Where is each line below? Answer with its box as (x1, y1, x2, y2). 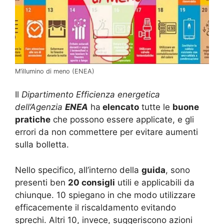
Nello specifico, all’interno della (15, 164, 141, 175)
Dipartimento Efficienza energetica (21, 89, 160, 100)
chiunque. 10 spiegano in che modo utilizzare (15, 189, 195, 200)
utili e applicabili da (115, 177, 194, 187)
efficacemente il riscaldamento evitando (15, 202, 176, 212)
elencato (100, 102, 139, 112)
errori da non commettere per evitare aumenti (15, 127, 198, 137)
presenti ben (15, 177, 68, 187)
